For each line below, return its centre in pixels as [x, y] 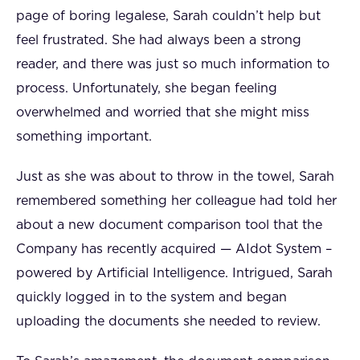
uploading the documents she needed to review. [168, 321]
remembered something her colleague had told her [176, 201]
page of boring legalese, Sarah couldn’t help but [168, 16]
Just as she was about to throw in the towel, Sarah [175, 177]
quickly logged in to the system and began [151, 297]
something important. [84, 137]
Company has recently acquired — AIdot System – [174, 249]
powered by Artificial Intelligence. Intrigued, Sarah [174, 273]
